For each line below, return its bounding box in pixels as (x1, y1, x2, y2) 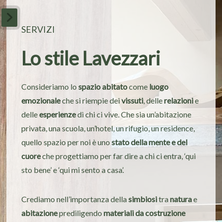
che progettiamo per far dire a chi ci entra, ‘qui (41, 151, 196, 161)
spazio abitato (78, 81, 128, 91)
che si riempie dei (60, 95, 122, 105)
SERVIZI (21, 23, 55, 35)
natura (170, 194, 192, 204)
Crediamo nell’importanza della (21, 194, 129, 204)
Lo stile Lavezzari (21, 46, 161, 69)
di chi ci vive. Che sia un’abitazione (76, 109, 192, 119)
